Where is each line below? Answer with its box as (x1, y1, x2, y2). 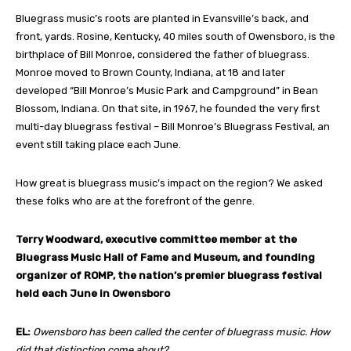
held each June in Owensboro (16, 287, 170, 299)
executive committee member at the (105, 233, 297, 245)
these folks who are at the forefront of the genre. (16, 194, 255, 207)
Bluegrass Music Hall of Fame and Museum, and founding (16, 251, 315, 263)
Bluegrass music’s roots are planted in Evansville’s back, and (16, 12, 309, 24)
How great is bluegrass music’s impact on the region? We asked (16, 176, 323, 189)
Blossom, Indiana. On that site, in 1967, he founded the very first (16, 102, 320, 114)
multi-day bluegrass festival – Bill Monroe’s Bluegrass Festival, (16, 120, 315, 132)
